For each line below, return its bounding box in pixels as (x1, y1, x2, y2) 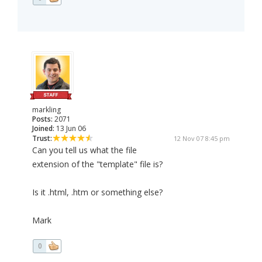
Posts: (32, 114, 53, 125)
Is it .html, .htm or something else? (32, 187, 163, 198)
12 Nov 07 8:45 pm (174, 134, 230, 143)
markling (32, 105, 61, 115)
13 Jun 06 (54, 123, 86, 134)
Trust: (32, 133, 52, 144)
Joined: (32, 123, 54, 134)
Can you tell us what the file (32, 144, 137, 156)
